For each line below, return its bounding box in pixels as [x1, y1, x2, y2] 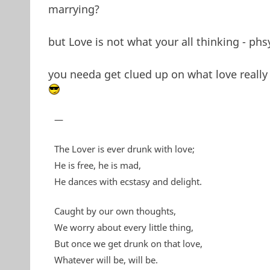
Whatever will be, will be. [54, 253, 158, 266]
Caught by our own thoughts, [54, 204, 176, 217]
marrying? [48, 1, 99, 16]
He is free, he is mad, [54, 159, 141, 171]
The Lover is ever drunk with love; [54, 142, 195, 155]
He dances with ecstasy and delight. [54, 175, 202, 187]
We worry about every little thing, [54, 221, 193, 233]
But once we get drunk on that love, [54, 237, 202, 250]
